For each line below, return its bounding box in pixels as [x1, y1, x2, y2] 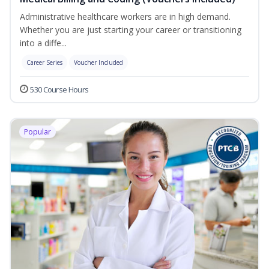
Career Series [26, 58, 62, 67]
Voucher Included [74, 58, 123, 67]
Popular [24, 127, 51, 138]
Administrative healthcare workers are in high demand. [20, 11, 231, 23]
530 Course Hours [30, 84, 89, 95]
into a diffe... [20, 37, 67, 49]
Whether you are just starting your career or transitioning [20, 24, 241, 36]
